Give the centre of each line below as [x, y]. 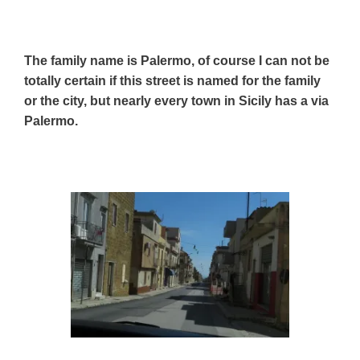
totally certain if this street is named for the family [172, 80]
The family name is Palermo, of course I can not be [177, 60]
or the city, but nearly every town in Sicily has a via [176, 100]
